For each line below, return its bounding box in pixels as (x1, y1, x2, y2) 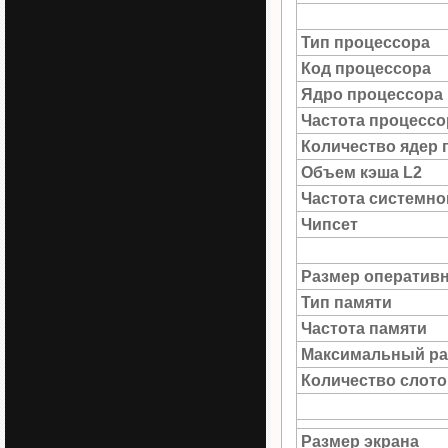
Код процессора (301, 60, 431, 77)
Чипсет (301, 216, 358, 233)
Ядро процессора (301, 86, 443, 103)
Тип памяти (301, 294, 392, 311)
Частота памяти (301, 320, 427, 337)
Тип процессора (301, 34, 430, 51)
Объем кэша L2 (301, 164, 422, 181)
